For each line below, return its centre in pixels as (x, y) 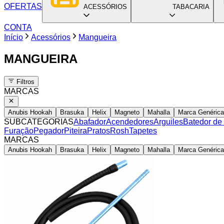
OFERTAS (23, 6)
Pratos (98, 131)
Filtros (25, 82)
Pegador (49, 131)
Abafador (90, 122)
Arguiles (168, 122)
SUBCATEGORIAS (39, 122)
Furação (19, 131)
